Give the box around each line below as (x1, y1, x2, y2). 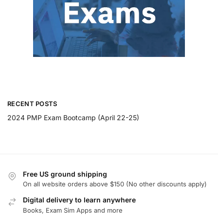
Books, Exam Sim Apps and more (23, 206, 123, 214)
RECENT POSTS (7, 100, 57, 108)
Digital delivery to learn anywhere (23, 196, 136, 204)
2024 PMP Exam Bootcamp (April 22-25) (7, 113, 139, 122)
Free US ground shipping (23, 169, 107, 178)
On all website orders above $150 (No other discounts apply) (23, 180, 207, 188)
